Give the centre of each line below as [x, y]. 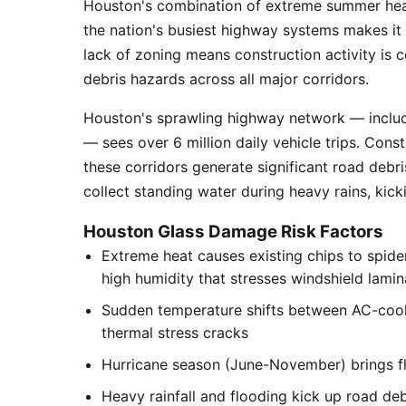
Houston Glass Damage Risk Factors [233, 232]
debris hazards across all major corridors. [226, 79]
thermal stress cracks [175, 333]
